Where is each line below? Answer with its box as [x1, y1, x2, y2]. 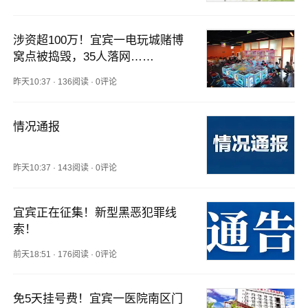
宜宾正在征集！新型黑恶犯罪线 [13, 206, 177, 219]
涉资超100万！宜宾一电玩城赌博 [13, 34, 184, 47]
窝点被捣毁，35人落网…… [13, 50, 155, 64]
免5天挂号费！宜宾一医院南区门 [13, 292, 184, 306]
